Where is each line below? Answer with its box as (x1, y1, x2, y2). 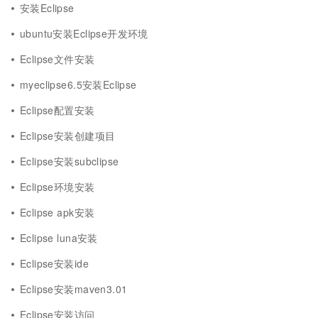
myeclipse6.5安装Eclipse (20, 77, 137, 92)
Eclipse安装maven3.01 (20, 282, 128, 296)
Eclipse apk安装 (20, 205, 95, 219)
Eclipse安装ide (20, 256, 89, 270)
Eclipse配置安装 (20, 103, 95, 117)
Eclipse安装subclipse (20, 154, 119, 168)
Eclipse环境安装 (20, 180, 95, 194)
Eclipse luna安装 (20, 231, 98, 245)
